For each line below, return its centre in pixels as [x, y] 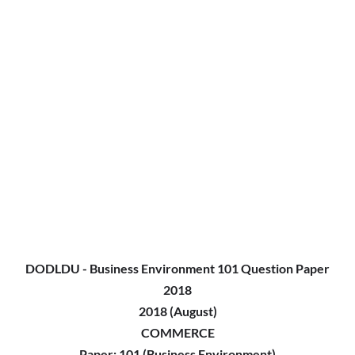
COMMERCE [177, 332]
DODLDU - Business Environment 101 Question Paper [177, 268]
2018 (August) [177, 311]
